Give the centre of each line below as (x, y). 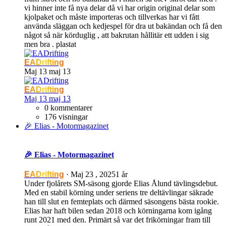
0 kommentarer (68, 107)
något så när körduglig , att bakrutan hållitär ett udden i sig (117, 35)
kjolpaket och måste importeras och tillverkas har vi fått (112, 17)
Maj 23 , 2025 (93, 175)
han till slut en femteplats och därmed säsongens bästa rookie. (122, 202)
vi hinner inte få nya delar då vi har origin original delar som (120, 8)
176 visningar (66, 117)
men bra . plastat (50, 44)
